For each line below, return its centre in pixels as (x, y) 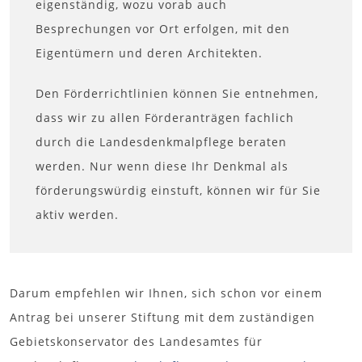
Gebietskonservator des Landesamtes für (136, 341)
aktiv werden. (77, 214)
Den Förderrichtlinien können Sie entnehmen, (177, 93)
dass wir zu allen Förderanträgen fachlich (165, 117)
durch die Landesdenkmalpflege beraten (161, 141)
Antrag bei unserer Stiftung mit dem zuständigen (162, 317)
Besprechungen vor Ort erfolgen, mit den (163, 28)
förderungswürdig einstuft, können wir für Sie (178, 190)
